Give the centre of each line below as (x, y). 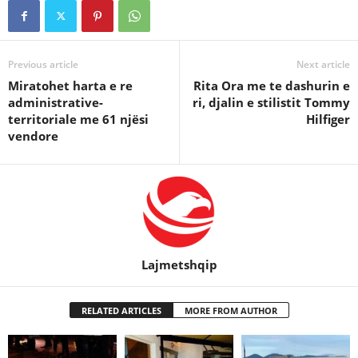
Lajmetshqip (179, 265)
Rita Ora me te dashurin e (272, 86)
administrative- (56, 102)
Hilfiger (328, 119)
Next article (323, 64)
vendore (33, 136)
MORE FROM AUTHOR (231, 310)
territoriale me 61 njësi (78, 119)
